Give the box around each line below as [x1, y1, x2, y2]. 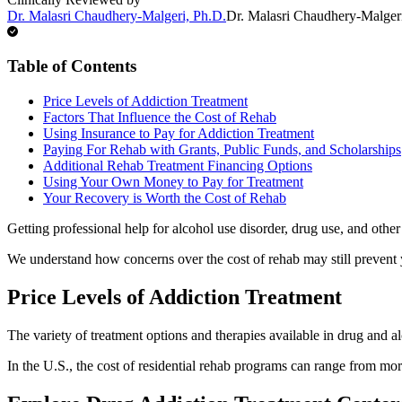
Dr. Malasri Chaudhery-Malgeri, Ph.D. [7, 7, 226, 23]
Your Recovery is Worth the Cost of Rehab [43, 190, 286, 206]
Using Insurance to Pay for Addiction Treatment [43, 126, 314, 142]
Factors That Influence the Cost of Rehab [43, 109, 276, 126]
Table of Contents [7, 57, 136, 76]
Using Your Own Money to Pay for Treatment [43, 174, 303, 190]
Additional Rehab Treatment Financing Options [43, 158, 312, 174]
